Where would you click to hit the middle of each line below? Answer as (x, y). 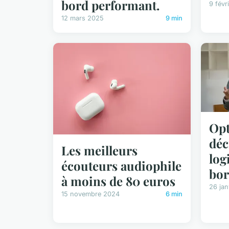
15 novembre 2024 (90, 194)
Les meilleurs (99, 151)
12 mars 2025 (83, 18)
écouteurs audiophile (121, 166)
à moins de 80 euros (118, 181)
